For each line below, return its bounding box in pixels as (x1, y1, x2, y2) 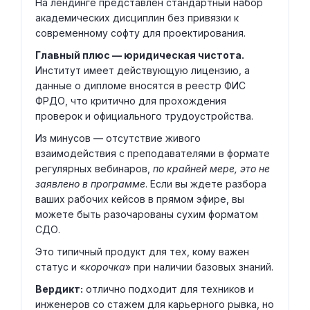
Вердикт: (35, 283, 83, 295)
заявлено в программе (35, 178, 145, 190)
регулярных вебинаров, (35, 163, 153, 175)
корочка (85, 261, 125, 273)
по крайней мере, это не (153, 163, 270, 175)
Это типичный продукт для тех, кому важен (35, 246, 249, 258)
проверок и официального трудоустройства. (35, 110, 253, 122)
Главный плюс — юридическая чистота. (35, 49, 244, 62)
